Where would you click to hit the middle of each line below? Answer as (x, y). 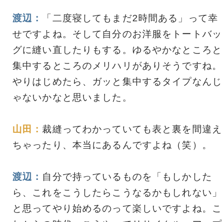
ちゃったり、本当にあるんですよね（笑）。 (112, 145)
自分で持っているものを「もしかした (127, 176)
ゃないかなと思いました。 (72, 97)
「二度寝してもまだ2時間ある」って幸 (130, 18)
